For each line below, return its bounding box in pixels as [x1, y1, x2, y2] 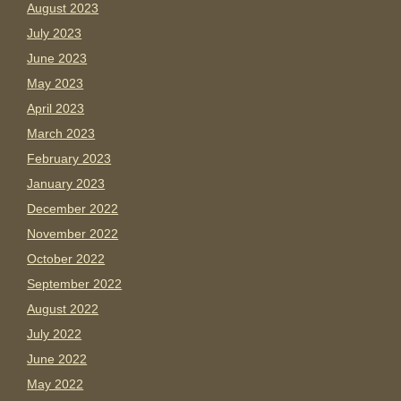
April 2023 [27, 101, 85, 116]
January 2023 [27, 176, 106, 192]
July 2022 [27, 327, 82, 342]
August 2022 [27, 302, 99, 317]
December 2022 [27, 201, 119, 217]
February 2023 [27, 151, 112, 166]
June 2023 [27, 51, 88, 66]
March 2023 [27, 126, 96, 141]
